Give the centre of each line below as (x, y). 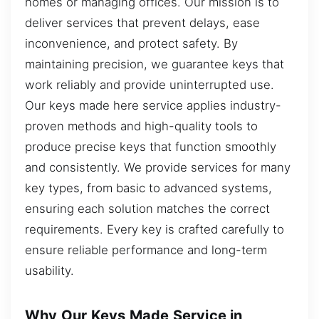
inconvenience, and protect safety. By (131, 43)
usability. (49, 270)
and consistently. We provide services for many (158, 167)
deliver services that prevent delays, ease (142, 22)
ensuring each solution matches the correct (147, 208)
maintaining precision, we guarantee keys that (155, 64)
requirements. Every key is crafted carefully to (155, 229)
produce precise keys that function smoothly (151, 146)
